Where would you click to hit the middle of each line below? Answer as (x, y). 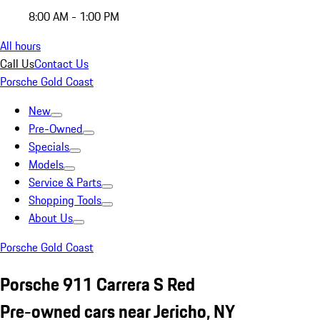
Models (46, 164)
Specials (49, 146)
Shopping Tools (65, 200)
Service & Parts (65, 182)
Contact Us (61, 64)
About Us (51, 218)
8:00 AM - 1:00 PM (74, 16)
